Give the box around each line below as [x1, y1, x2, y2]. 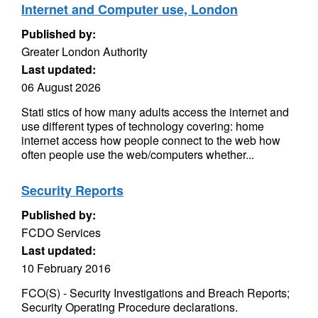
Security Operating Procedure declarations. [21, 299, 238, 315]
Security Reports [21, 181, 124, 199]
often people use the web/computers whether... [21, 146, 254, 163]
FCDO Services [21, 224, 101, 241]
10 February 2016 [21, 260, 111, 276]
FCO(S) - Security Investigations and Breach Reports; [21, 285, 290, 301]
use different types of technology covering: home [21, 118, 264, 134]
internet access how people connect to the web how [21, 132, 280, 148]
